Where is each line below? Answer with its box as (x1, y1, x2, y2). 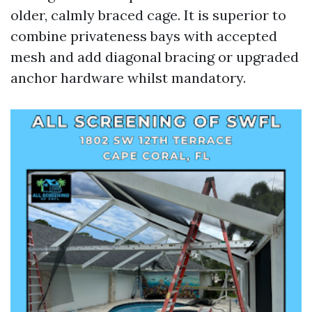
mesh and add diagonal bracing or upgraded (10, 48, 299, 65)
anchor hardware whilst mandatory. (10, 69, 246, 86)
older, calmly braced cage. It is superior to (10, 6, 286, 24)
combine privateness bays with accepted (10, 27, 277, 45)
